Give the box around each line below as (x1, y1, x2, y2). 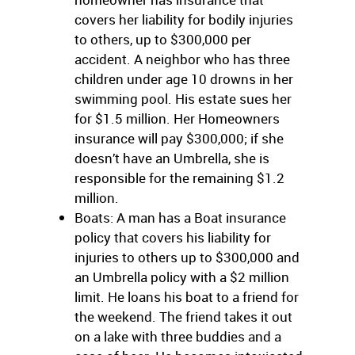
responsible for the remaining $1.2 (74, 169, 284, 187)
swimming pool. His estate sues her (74, 90, 292, 108)
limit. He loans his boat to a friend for (74, 288, 299, 306)
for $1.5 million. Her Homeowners (74, 109, 280, 128)
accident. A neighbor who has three (74, 50, 290, 68)
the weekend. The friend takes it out (74, 307, 292, 326)
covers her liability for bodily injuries (74, 10, 293, 29)
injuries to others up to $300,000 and (74, 248, 300, 266)
